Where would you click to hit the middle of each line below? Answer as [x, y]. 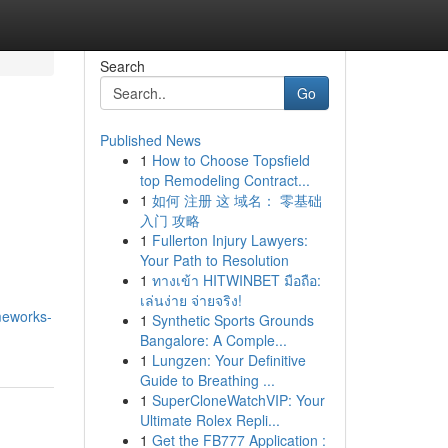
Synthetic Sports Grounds [232, 320]
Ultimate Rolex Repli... [209, 420]
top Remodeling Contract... [224, 180]
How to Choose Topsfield [230, 160]
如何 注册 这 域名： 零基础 [236, 200]
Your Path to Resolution [214, 260]
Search [122, 66]
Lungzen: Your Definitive [228, 360]
